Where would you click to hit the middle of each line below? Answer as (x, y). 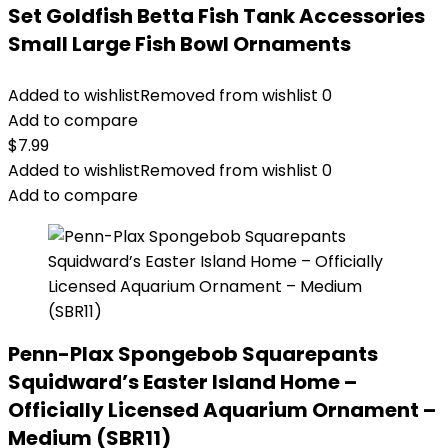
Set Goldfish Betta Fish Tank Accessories (216, 16)
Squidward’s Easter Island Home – (182, 382)
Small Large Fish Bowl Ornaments (179, 44)
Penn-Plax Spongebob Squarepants (193, 354)
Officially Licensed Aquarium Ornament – (222, 410)
